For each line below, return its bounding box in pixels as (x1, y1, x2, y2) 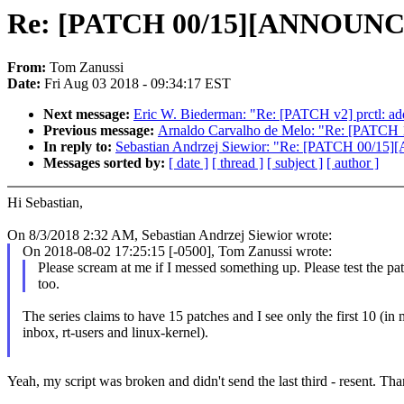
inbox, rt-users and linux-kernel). (22, 325, 208, 341)
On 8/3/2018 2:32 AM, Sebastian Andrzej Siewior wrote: (7, 227, 332, 243)
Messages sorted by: (43, 155, 169, 171)
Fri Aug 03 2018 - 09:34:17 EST (44, 76, 231, 92)
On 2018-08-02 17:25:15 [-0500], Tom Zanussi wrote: (22, 243, 332, 260)
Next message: (43, 106, 133, 123)
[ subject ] (267, 155, 323, 171)
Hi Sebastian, (7, 195, 83, 211)
